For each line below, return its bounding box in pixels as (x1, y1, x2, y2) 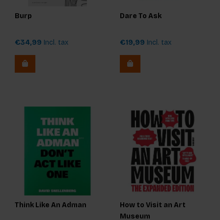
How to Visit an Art (120, 201, 186, 210)
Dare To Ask (120, 12, 162, 21)
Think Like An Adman (15, 201, 86, 210)
